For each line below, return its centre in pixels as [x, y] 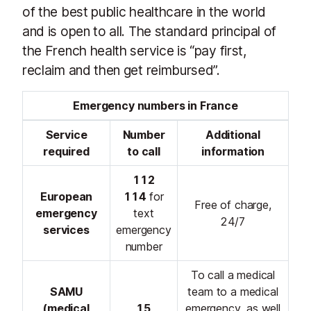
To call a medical [233, 275]
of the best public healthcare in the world [144, 12]
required [66, 152]
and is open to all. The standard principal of [150, 32]
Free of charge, [233, 205]
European [66, 197]
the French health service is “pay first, [134, 51]
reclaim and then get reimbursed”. [121, 70]
